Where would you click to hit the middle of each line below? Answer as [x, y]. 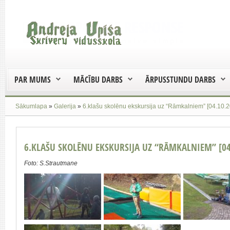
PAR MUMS [33, 80]
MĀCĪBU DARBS [98, 80]
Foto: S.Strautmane [51, 163]
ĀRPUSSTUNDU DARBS [180, 80]
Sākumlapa [31, 106]
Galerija [65, 106]
